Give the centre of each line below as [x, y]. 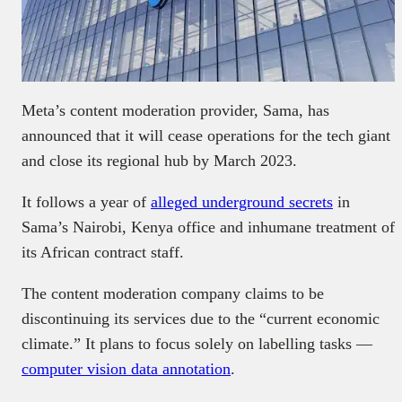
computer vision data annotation [126, 369]
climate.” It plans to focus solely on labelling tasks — [197, 344]
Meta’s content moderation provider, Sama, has [175, 111]
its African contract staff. [103, 253]
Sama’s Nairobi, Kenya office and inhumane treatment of [208, 227]
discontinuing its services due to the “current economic [201, 319]
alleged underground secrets [242, 202]
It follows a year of [86, 202]
